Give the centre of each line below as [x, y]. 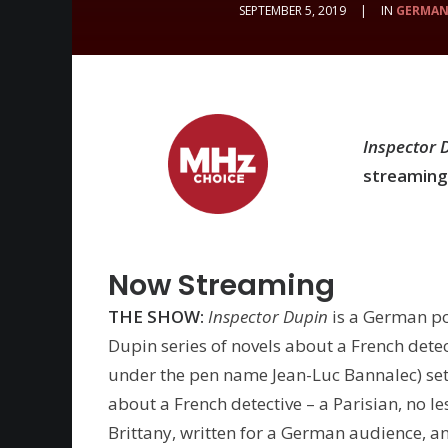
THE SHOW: [156, 316]
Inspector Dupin [270, 316]
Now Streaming [221, 285]
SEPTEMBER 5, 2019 [292, 10]
